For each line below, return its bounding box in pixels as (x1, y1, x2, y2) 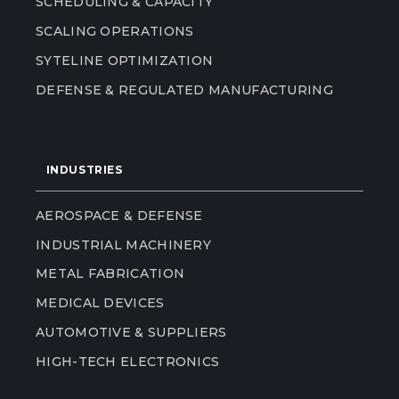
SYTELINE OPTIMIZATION (36, 52, 214, 69)
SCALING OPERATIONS (36, 22, 194, 39)
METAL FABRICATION (36, 265, 185, 282)
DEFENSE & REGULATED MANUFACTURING (36, 81, 333, 98)
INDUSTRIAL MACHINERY (36, 236, 211, 253)
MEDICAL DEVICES (36, 295, 165, 312)
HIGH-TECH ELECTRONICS (36, 354, 220, 370)
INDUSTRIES (45, 163, 123, 177)
